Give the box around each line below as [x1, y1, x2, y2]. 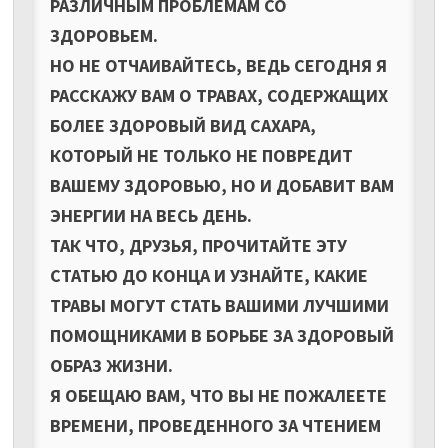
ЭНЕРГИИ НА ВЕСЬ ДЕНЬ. [49, 203, 252, 227]
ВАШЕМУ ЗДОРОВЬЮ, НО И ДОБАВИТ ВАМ [49, 173, 394, 197]
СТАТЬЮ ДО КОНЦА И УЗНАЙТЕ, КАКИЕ [49, 263, 368, 287]
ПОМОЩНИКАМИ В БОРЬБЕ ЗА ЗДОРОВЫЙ [49, 323, 394, 347]
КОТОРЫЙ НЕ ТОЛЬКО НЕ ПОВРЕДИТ [49, 143, 353, 167]
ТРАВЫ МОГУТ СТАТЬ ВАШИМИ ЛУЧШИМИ [49, 293, 389, 317]
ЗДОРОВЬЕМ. [49, 23, 158, 47]
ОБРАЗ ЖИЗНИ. [49, 353, 173, 377]
